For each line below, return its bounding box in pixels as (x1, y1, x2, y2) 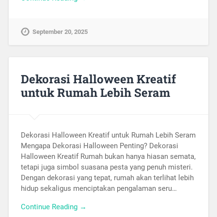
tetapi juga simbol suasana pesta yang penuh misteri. (20, 162, 193, 171)
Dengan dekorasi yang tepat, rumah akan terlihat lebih (20, 173, 194, 182)
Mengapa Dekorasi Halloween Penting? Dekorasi (20, 141, 178, 150)
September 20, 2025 (32, 28, 88, 35)
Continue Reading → (20, 202, 87, 212)
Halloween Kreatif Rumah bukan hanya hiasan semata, (20, 152, 196, 161)
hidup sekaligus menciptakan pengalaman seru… (20, 184, 177, 193)
